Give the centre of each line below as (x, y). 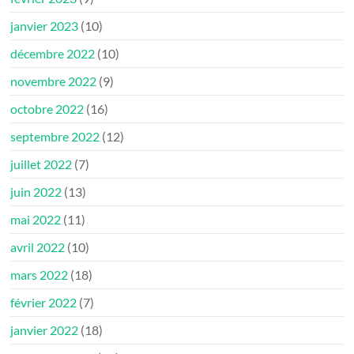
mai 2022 (36, 219)
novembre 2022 (54, 81)
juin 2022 (36, 191)
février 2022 (44, 302)
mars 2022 (40, 274)
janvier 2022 (45, 330)
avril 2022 (38, 247)
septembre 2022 (55, 136)
